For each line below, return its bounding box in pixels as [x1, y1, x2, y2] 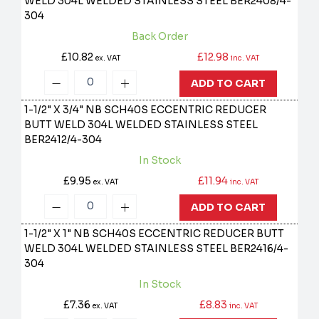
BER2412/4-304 [24, 133, 103, 147]
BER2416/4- [230, 242, 289, 256]
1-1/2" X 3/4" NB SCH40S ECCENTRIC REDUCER [24, 103, 267, 117]
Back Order [131, 30, 188, 43]
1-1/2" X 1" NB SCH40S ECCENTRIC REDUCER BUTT [24, 227, 285, 241]
